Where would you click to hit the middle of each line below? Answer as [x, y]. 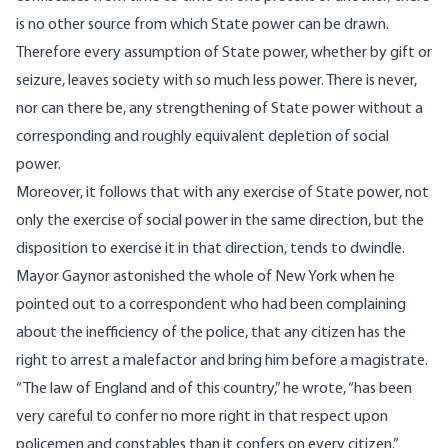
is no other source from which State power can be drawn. [202, 25]
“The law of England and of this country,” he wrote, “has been [214, 389]
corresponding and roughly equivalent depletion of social [202, 137]
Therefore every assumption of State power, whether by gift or [224, 53]
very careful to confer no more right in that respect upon [202, 417]
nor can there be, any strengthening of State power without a [219, 109]
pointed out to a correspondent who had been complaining [211, 305]
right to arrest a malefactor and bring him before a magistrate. [222, 361]
